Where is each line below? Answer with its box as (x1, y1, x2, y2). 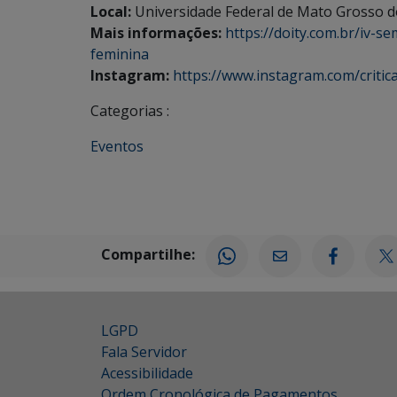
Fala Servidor (101, 342, 187, 362)
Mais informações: (90, 23, 222, 43)
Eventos (90, 136, 144, 156)
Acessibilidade (101, 363, 193, 383)
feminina (90, 44, 149, 64)
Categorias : (90, 101, 169, 121)
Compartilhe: (101, 245, 195, 265)
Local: (90, 2, 131, 21)
